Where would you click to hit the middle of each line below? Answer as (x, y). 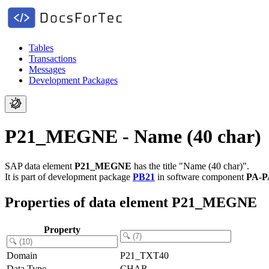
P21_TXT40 (144, 255)
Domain (22, 255)
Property (62, 229)
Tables (41, 48)
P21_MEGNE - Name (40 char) (133, 137)
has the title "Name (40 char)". (190, 166)
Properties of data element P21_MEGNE (131, 202)
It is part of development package (69, 177)
